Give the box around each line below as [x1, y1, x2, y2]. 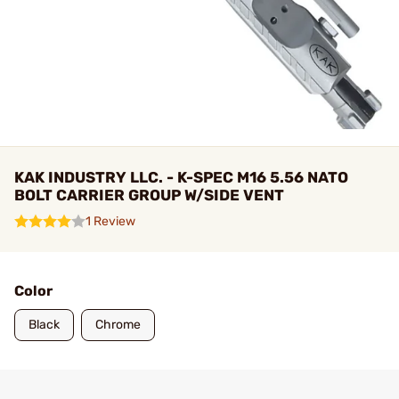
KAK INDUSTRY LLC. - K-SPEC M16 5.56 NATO [14, 168, 348, 186]
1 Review [85, 214, 135, 229]
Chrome [95, 317, 141, 332]
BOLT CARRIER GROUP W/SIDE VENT [14, 186, 284, 204]
